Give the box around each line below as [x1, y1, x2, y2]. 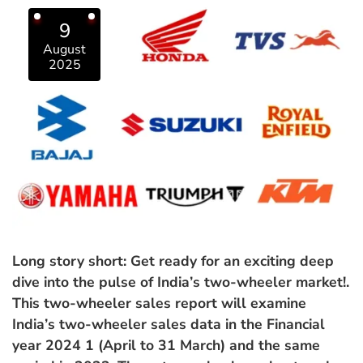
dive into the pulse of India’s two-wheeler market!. [12, 272, 349, 293]
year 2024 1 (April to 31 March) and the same [12, 335, 320, 356]
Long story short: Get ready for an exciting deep [12, 251, 334, 271]
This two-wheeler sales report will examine [12, 293, 306, 314]
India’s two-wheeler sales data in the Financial [12, 314, 325, 335]
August [43, 41, 86, 58]
